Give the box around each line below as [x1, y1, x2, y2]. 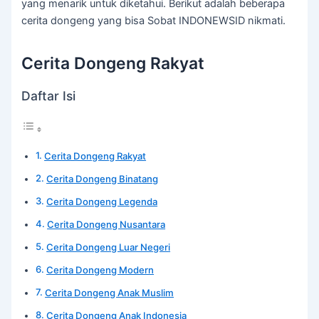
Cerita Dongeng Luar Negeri [46, 241, 171, 253]
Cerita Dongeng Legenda [46, 196, 158, 208]
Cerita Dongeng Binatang [46, 173, 159, 185]
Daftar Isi [21, 88, 76, 104]
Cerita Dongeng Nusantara [47, 219, 166, 231]
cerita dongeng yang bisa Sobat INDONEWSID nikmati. [21, 14, 286, 27]
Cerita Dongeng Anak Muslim [45, 287, 174, 299]
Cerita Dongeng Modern [46, 264, 155, 276]
